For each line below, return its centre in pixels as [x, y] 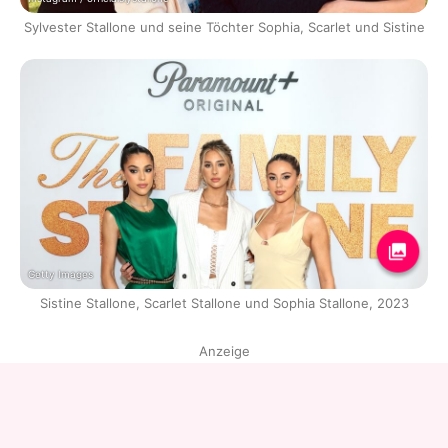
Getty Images [60, 273]
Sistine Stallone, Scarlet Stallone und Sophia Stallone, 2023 [224, 302]
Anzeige [224, 350]
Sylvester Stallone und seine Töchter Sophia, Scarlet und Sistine [224, 27]
